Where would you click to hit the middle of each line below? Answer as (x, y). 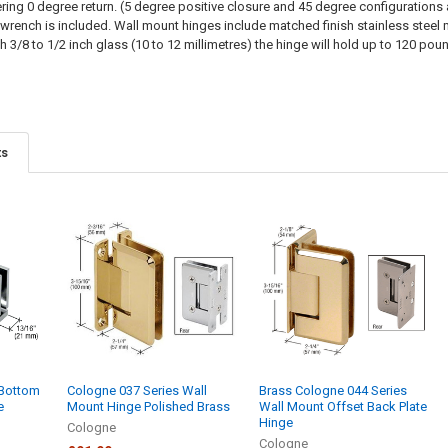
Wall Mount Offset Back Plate (343, 407)
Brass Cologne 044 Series (333, 391)
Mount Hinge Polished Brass (149, 407)
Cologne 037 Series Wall (137, 391)
